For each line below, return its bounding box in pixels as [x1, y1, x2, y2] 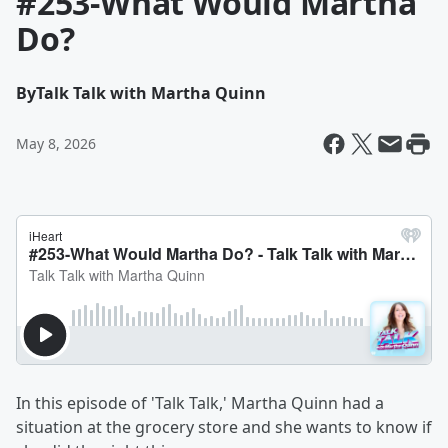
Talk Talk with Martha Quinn [36, 82, 266, 104]
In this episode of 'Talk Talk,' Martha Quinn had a [16, 392, 384, 414]
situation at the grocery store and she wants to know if [16, 416, 432, 438]
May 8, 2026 [16, 134, 96, 153]
